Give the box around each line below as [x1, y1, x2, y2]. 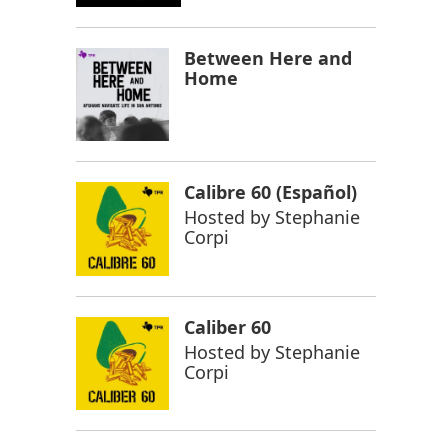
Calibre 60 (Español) [184, 180, 358, 205]
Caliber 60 [184, 314, 272, 339]
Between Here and [184, 46, 353, 71]
